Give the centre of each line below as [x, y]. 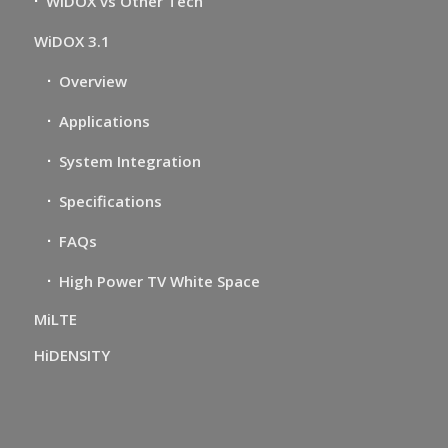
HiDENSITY [71, 355]
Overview [92, 81]
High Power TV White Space [159, 281]
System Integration [129, 161]
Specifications [110, 201]
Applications [104, 121]
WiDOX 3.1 [71, 41]
